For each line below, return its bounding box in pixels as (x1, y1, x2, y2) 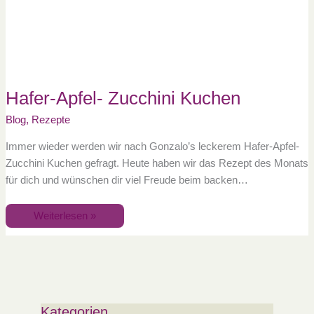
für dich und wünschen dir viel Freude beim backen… (5, 174, 248, 186)
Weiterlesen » (33, 210, 96, 221)
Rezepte (31, 114, 70, 126)
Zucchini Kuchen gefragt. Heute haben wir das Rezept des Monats (5, 157, 308, 169)
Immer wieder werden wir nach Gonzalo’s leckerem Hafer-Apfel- (5, 140, 299, 152)
